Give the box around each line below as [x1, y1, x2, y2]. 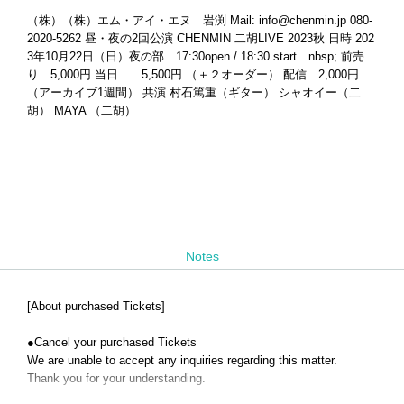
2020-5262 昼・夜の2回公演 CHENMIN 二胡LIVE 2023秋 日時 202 [27, 31, 374, 45]
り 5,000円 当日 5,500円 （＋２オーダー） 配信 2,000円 [27, 67, 359, 81]
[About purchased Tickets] [27, 298, 165, 313]
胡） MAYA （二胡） [27, 103, 136, 117]
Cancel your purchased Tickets [34, 335, 197, 349]
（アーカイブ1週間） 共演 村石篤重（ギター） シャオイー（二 [27, 85, 361, 99]
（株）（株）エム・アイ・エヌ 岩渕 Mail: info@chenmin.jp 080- [27, 13, 372, 27]
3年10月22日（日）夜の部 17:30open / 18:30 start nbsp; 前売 [27, 49, 364, 63]
